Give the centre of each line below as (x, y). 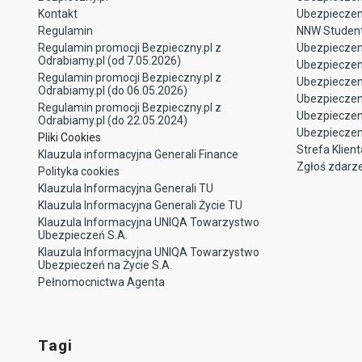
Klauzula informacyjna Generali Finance (138, 154)
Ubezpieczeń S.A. (83, 235)
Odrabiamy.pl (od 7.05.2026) (109, 60)
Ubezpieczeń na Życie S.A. (105, 265)
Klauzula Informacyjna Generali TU (126, 188)
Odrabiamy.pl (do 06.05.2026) (113, 90)
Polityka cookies (79, 171)
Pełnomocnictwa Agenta (101, 282)
